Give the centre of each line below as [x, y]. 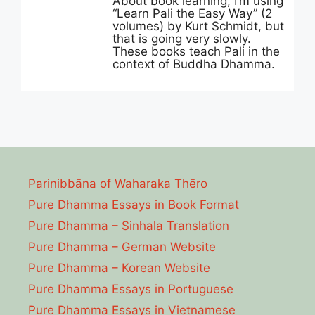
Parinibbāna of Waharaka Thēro [118, 184]
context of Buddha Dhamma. [194, 64]
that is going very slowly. [182, 39]
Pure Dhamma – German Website [122, 247]
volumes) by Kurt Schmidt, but [198, 26]
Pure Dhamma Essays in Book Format [134, 205]
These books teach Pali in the [196, 51]
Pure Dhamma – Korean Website [119, 268]
